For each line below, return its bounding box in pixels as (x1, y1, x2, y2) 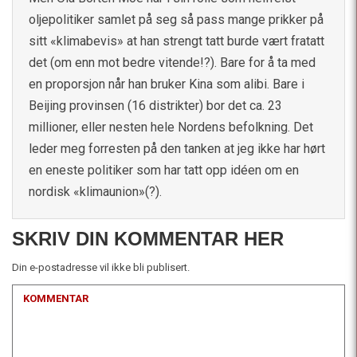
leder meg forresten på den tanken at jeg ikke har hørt (29, 140, 325, 156)
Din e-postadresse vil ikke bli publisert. (12, 261, 190, 273)
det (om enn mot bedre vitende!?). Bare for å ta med (29, 54, 316, 70)
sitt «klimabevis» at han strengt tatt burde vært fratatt (29, 33, 324, 49)
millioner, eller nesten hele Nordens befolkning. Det (29, 119, 313, 135)
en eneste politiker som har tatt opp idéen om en (29, 162, 299, 178)
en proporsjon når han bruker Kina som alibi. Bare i (29, 76, 304, 92)
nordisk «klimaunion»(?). (29, 183, 162, 199)
